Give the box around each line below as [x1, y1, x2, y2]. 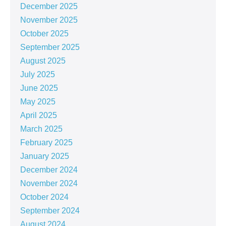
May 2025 [20, 97, 55, 106]
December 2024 [20, 165, 78, 175]
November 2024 [20, 179, 78, 188]
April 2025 [20, 111, 57, 120]
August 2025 [20, 56, 66, 66]
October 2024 [20, 193, 69, 202]
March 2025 [20, 125, 63, 134]
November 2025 [20, 16, 78, 25]
